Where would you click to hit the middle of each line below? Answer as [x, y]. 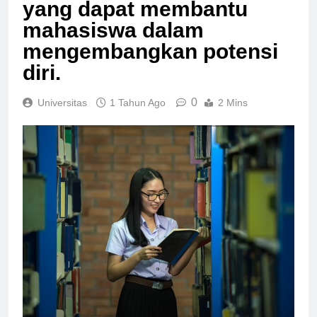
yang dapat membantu [135, 21]
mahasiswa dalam [113, 42]
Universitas [62, 115]
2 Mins [233, 115]
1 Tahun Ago [138, 115]
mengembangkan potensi [150, 64]
